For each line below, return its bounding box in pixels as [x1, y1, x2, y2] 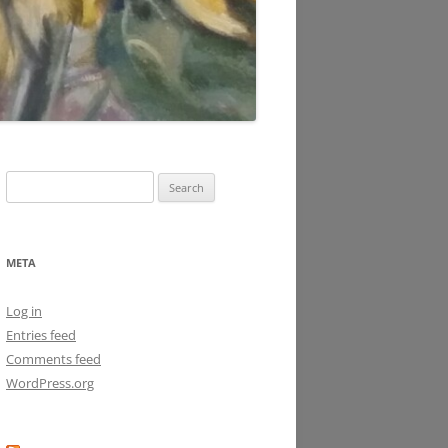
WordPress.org [6, 373, 94, 392]
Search [5, 172, 45, 191]
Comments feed [6, 349, 101, 368]
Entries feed [6, 325, 76, 344]
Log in [6, 301, 42, 320]
